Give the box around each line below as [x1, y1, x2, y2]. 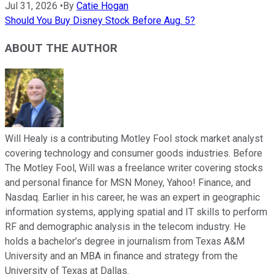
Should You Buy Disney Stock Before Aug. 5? [5, 15, 195, 27]
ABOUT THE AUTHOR [5, 41, 117, 55]
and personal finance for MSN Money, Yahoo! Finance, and [5, 176, 251, 188]
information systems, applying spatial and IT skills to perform [5, 206, 267, 218]
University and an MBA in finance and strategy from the [5, 250, 238, 262]
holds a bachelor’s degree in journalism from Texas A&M [5, 235, 245, 247]
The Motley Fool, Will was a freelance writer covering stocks [5, 161, 263, 174]
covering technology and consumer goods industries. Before [5, 147, 262, 159]
